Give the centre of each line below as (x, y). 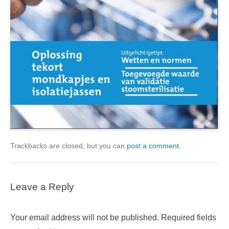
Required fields (189, 217)
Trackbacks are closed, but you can (68, 145)
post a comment (153, 145)
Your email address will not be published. (85, 217)
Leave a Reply (42, 187)
